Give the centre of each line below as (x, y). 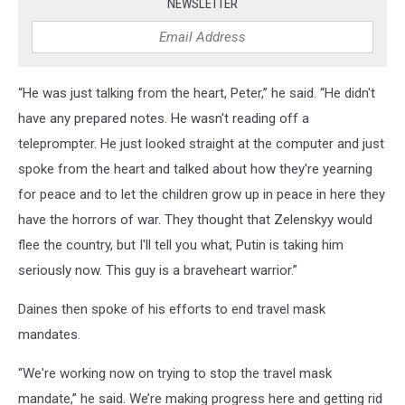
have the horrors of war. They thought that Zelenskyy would (195, 220)
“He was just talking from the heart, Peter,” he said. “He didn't (197, 94)
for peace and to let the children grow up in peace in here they (202, 195)
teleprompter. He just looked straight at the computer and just (201, 144)
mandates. (49, 335)
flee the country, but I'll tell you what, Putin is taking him (181, 245)
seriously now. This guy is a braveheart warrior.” (158, 271)
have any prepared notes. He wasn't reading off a (164, 119)
